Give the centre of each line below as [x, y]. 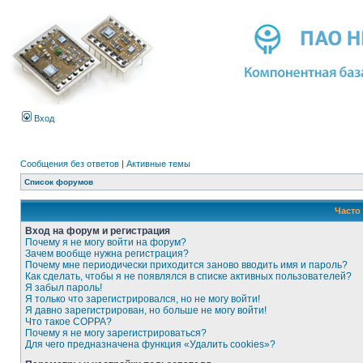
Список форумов [59, 182]
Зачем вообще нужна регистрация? [107, 254]
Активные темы [158, 164]
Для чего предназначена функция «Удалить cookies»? [150, 344]
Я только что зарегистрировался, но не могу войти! [143, 299]
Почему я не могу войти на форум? [106, 242]
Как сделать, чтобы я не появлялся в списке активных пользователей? [188, 276]
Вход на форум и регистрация [98, 231]
